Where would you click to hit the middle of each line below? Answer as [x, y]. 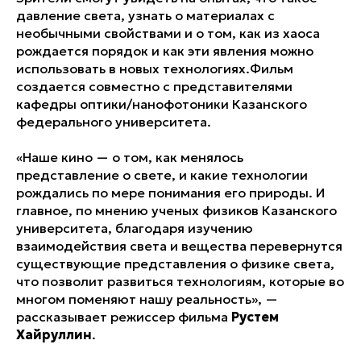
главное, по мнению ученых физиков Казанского [176, 211]
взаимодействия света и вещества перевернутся [179, 246]
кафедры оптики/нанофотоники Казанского [162, 104]
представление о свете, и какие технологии [162, 175]
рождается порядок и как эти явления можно [165, 51]
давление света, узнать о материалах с [145, 16]
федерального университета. [114, 122]
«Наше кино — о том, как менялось [130, 158]
